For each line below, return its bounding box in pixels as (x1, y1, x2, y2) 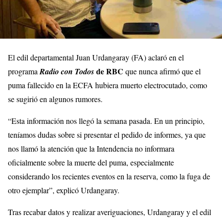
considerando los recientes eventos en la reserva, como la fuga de (8, 170, 210, 181)
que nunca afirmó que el (123, 65, 201, 76)
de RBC (94, 65, 123, 77)
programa (8, 65, 40, 76)
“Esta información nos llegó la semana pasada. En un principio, (8, 115, 205, 126)
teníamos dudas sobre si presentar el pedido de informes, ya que (8, 129, 206, 140)
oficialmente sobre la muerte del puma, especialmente (8, 157, 174, 167)
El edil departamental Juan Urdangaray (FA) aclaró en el (8, 52, 184, 62)
